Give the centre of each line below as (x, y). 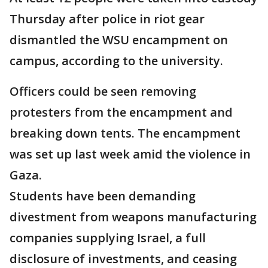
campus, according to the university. (116, 61)
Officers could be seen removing (103, 91)
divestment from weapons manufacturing (133, 217)
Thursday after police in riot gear (107, 19)
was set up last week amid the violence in (130, 154)
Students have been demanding (103, 196)
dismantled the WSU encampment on (119, 40)
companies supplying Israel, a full (108, 238)
